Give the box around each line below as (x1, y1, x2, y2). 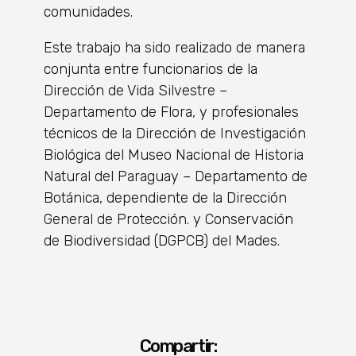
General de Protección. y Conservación (44, 210, 293, 228)
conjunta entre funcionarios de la (44, 60, 257, 78)
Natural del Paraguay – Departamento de (44, 167, 308, 185)
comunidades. (44, 2, 133, 21)
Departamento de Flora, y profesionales (44, 103, 299, 121)
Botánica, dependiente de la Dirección (44, 188, 287, 207)
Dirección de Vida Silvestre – (44, 81, 227, 99)
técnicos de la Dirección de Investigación (44, 124, 306, 142)
